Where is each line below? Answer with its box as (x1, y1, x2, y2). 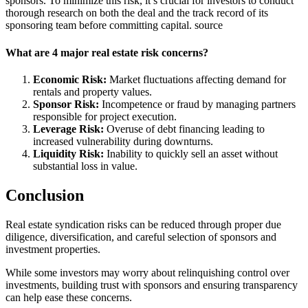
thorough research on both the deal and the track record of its (5, 7, 268, 19)
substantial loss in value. (33, 159, 137, 172)
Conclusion (5, 186, 84, 204)
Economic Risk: (33, 73, 107, 85)
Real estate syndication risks (5, 218, 127, 230)
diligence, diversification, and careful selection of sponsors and (5, 230, 276, 243)
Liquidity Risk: (33, 147, 104, 159)
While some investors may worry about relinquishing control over (5, 266, 289, 278)
